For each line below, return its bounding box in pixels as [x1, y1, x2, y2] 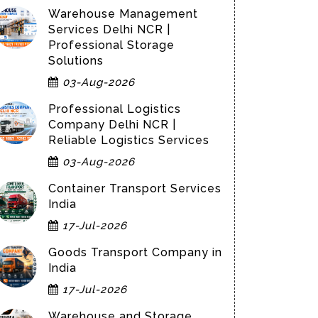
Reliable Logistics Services [48, 133, 209, 147]
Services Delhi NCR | [48, 23, 170, 36]
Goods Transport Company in [48, 246, 222, 259]
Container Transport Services [48, 182, 221, 195]
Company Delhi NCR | [48, 118, 176, 131]
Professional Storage [48, 38, 175, 52]
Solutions [48, 54, 104, 67]
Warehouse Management [48, 7, 198, 21]
